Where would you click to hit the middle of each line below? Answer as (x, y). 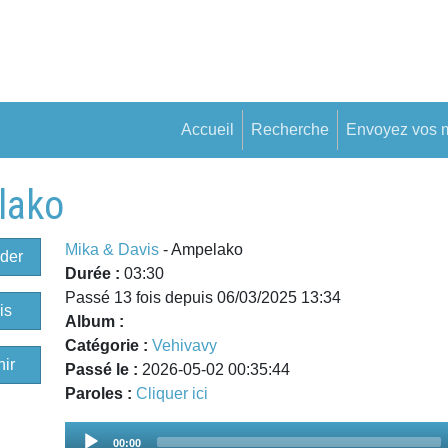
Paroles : (101, 393)
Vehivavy (185, 345)
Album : (95, 321)
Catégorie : (107, 345)
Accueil (207, 129)
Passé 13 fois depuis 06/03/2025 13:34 (203, 297)
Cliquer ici (172, 393)
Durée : (95, 273)
